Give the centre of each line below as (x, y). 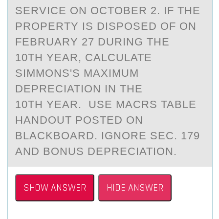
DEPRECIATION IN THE (79, 89)
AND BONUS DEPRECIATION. (96, 151)
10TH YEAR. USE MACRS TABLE (106, 104)
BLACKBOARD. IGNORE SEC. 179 (108, 136)
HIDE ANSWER (135, 188)
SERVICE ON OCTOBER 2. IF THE (108, 11)
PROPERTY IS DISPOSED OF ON (106, 26)
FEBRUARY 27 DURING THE (92, 42)
